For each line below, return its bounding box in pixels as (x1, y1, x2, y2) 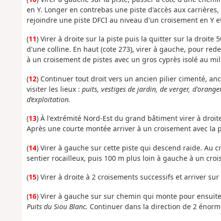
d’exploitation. (26, 94, 71, 104)
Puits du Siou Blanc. (26, 201, 90, 211)
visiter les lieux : (26, 84, 82, 94)
